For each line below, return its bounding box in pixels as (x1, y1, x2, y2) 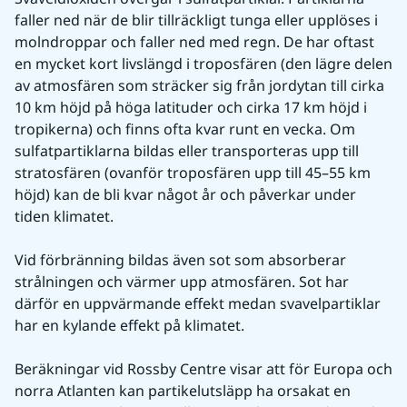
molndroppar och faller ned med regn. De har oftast (15, 32, 374, 53)
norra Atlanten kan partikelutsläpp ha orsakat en (15, 381, 351, 402)
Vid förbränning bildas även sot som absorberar (15, 250, 346, 271)
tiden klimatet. (15, 206, 114, 227)
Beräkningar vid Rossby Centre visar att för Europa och (15, 359, 392, 380)
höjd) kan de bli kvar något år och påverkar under (15, 184, 356, 205)
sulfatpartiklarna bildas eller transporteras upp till (15, 141, 359, 162)
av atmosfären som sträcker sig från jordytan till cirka (15, 75, 384, 96)
